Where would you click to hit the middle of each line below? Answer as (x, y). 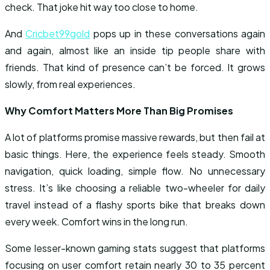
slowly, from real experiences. (70, 84)
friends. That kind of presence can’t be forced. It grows (135, 67)
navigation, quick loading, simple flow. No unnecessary (135, 171)
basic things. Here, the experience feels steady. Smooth (135, 154)
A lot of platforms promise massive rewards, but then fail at (135, 137)
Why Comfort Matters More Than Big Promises (119, 111)
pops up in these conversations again (178, 33)
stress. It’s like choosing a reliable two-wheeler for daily (135, 188)
